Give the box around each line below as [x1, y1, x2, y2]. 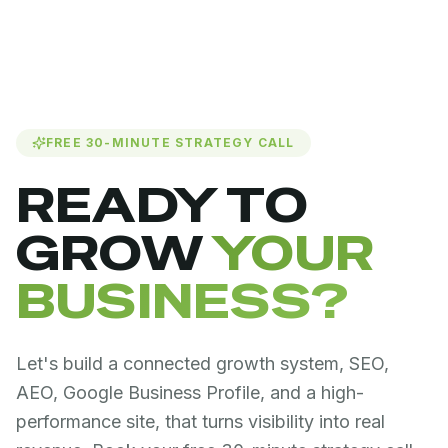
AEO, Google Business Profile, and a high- [16, 382, 364, 403]
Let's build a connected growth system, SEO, [16, 353, 389, 374]
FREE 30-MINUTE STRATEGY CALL [46, 135, 295, 150]
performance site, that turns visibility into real [16, 411, 385, 432]
